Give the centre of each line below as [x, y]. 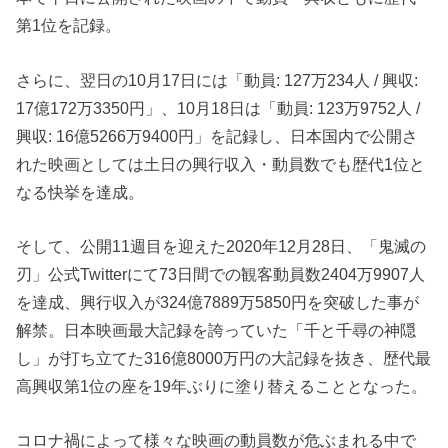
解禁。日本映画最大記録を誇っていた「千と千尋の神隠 [216, 330]
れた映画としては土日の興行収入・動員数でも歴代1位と [221, 163]
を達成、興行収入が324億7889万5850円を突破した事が [218, 302]
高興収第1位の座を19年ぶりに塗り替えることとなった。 [222, 386]
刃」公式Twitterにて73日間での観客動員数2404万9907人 [221, 274]
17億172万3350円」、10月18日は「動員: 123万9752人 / [218, 107]
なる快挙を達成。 [80, 191]
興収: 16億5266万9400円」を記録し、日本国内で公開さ [217, 135]
